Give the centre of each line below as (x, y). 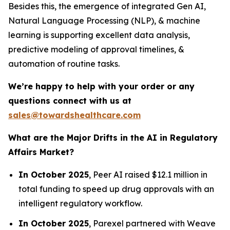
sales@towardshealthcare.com (74, 115)
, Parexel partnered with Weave (152, 223)
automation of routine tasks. (64, 64)
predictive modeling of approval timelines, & (96, 50)
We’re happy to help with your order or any (101, 87)
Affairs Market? (41, 152)
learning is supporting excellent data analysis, (99, 35)
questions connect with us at (70, 101)
